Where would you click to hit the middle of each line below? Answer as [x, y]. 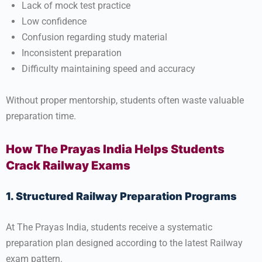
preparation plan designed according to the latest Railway [124, 243]
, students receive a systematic [149, 227]
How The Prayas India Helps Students [115, 149]
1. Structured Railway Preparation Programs [121, 196]
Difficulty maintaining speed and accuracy [108, 69]
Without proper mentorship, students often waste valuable [125, 100]
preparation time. [41, 116]
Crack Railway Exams [68, 166]
